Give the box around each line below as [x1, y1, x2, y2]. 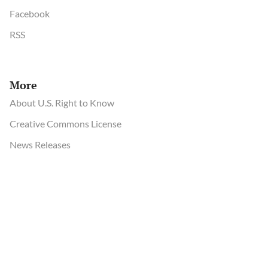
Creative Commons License [10, 117, 121, 129]
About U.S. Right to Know [10, 96, 114, 108]
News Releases [10, 138, 71, 150]
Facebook [10, 8, 50, 20]
